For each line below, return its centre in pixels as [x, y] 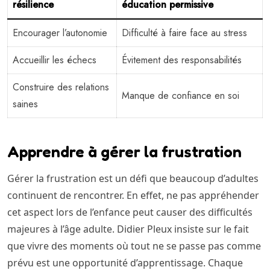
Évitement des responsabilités [182, 60]
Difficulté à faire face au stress [184, 33]
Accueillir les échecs [55, 60]
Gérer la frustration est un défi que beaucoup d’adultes [133, 178]
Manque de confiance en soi [181, 95]
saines [25, 104]
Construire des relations [61, 87]
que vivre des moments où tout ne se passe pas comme [134, 246]
